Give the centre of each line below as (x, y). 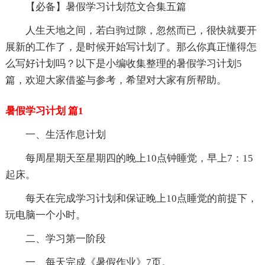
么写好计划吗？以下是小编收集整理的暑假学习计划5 (123, 64)
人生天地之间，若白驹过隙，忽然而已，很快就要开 (141, 31)
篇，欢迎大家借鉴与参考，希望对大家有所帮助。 (116, 80)
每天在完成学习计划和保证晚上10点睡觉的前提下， (141, 199)
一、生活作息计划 (65, 135)
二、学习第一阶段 (65, 239)
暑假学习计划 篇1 (44, 111)
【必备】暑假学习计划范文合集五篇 (106, 7)
